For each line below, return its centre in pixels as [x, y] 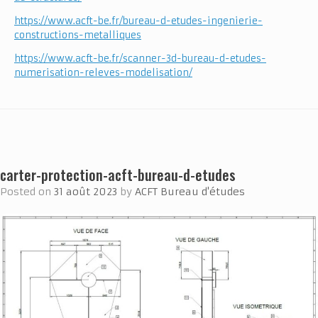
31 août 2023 [86, 191]
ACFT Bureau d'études [190, 191]
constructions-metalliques [78, 35]
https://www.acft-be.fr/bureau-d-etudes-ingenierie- [138, 21]
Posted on [31, 191]
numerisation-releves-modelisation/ [103, 72]
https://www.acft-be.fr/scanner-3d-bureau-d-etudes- [140, 58]
